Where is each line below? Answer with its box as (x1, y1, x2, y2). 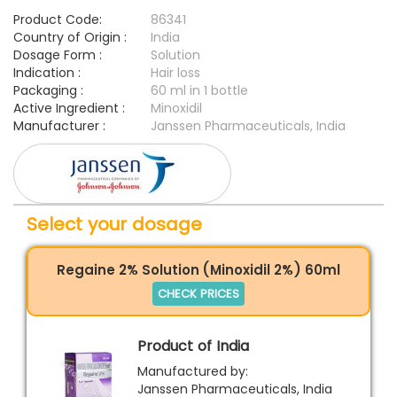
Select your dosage (27, 211, 202, 237)
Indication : (13, 64, 81, 82)
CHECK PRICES (158, 284, 239, 302)
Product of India (137, 335, 249, 356)
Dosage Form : (13, 46, 102, 65)
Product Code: (13, 11, 102, 29)
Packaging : (13, 82, 83, 100)
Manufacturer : (13, 117, 105, 136)
